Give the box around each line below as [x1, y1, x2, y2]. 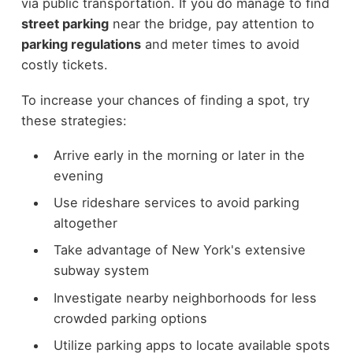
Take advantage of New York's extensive [53, 242, 306, 258]
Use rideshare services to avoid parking [53, 195, 299, 211]
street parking [20, 16, 109, 32]
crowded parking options [53, 310, 207, 326]
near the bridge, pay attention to [108, 16, 314, 32]
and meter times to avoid [140, 36, 299, 53]
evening [53, 168, 103, 184]
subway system [53, 262, 149, 279]
